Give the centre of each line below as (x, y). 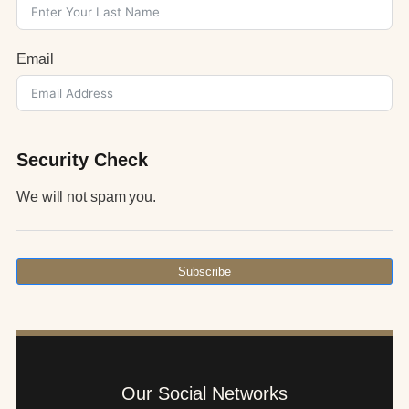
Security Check (82, 159)
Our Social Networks (204, 393)
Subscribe (204, 271)
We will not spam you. (88, 196)
